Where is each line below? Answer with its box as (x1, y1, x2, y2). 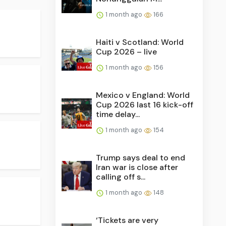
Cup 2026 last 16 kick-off (96, 99, 194, 110)
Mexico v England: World (96, 89, 190, 100)
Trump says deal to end (96, 152, 186, 163)
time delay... (96, 108, 140, 120)
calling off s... (96, 171, 146, 182)
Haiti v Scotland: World (96, 36, 184, 47)
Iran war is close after (96, 161, 179, 173)
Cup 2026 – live (96, 46, 157, 57)
